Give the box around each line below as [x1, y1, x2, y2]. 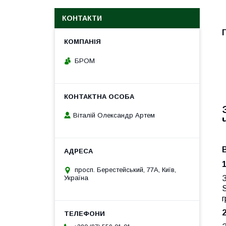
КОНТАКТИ [62, 14, 102, 22]
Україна [64, 174, 88, 182]
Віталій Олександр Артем [73, 111, 155, 120]
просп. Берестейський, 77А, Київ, [75, 166, 176, 174]
